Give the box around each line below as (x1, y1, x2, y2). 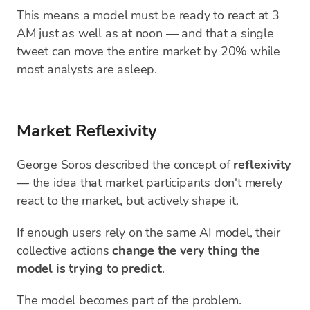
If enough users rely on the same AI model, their (17, 224, 280, 241)
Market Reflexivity (17, 120, 157, 142)
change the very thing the (109, 242, 261, 259)
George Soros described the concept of (17, 156, 234, 173)
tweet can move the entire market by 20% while (17, 43, 280, 60)
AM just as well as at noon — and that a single (17, 25, 274, 42)
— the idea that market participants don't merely (17, 174, 282, 191)
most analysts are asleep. (17, 61, 158, 77)
